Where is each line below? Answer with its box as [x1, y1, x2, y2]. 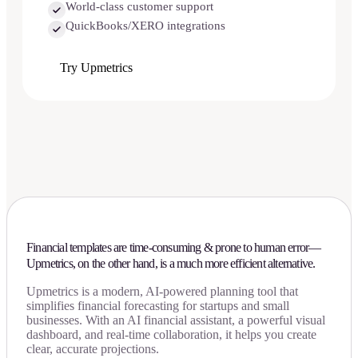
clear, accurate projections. [26, 342, 159, 356]
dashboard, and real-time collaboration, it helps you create [26, 328, 316, 342]
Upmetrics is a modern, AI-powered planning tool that [26, 284, 298, 299]
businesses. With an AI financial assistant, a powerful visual [26, 313, 325, 328]
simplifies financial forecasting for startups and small [26, 299, 289, 313]
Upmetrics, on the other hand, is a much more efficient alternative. [26, 257, 316, 271]
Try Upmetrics [60, 60, 133, 74]
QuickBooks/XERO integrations [66, 18, 225, 32]
